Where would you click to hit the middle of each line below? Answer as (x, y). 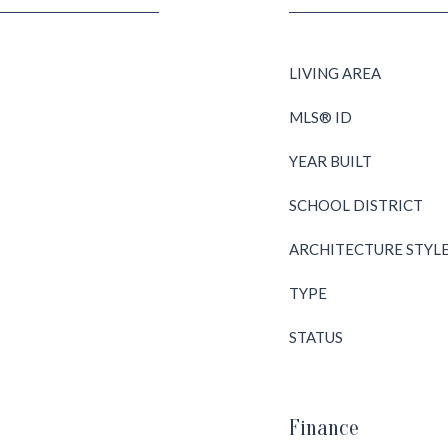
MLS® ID (320, 117)
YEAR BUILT (330, 161)
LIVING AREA (335, 73)
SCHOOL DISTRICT (356, 205)
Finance (324, 428)
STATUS (316, 337)
